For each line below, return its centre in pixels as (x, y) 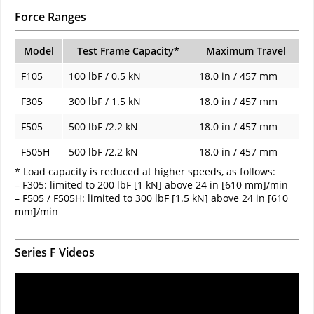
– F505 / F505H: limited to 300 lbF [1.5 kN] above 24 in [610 (151, 198)
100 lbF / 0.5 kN (105, 76)
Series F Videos (55, 252)
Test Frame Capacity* (128, 50)
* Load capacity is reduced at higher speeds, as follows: (145, 171)
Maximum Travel (246, 50)
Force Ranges (50, 16)
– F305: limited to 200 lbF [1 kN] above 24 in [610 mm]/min (151, 184)
